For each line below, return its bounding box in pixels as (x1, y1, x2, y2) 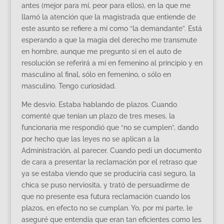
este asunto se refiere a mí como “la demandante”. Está (21, 24, 202, 32)
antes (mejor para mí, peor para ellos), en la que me (21, 1, 190, 9)
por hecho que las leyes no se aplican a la (21, 134, 159, 143)
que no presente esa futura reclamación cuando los (21, 192, 190, 200)
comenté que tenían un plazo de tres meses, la (21, 111, 175, 120)
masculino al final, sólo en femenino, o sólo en (21, 70, 171, 78)
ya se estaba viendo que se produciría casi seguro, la (21, 169, 195, 177)
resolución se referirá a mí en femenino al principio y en (21, 58, 202, 67)
